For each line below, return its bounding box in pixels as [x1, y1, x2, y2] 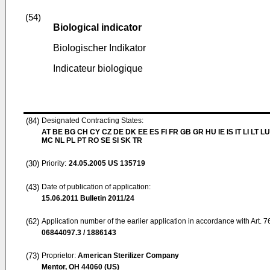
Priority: [42, 159, 66, 168]
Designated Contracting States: [42, 116, 143, 125]
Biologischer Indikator [53, 43, 146, 53]
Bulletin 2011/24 [78, 194, 134, 202]
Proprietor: [42, 251, 78, 260]
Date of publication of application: [42, 183, 151, 191]
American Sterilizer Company [78, 251, 179, 260]
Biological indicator [53, 22, 142, 33]
